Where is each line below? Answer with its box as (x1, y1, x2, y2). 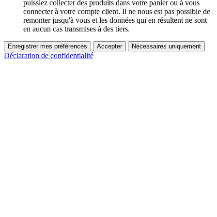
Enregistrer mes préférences (8, 43, 87, 50)
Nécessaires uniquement (132, 43, 201, 50)
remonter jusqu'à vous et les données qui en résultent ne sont (23, 16, 207, 25)
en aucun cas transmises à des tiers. (23, 25, 130, 33)
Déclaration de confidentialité (4, 51, 93, 60)
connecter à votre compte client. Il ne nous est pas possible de (23, 7, 210, 16)
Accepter (97, 43, 122, 50)
